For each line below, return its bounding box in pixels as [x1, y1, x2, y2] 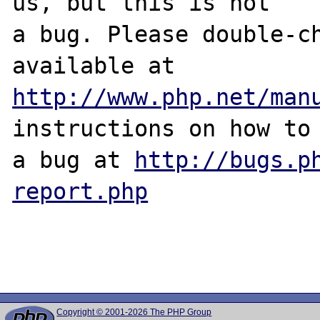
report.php [12, 178, 149, 204]
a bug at [12, 146, 135, 173]
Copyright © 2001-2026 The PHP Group [56, 307, 212, 317]
